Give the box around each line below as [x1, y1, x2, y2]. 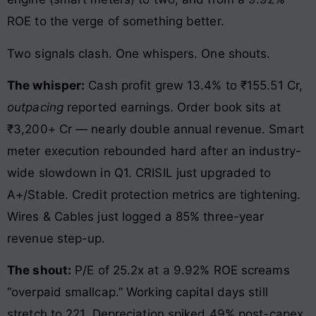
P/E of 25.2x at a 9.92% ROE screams [71, 263, 290, 278]
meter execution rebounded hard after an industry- [7, 144, 301, 159]
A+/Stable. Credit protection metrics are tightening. [7, 188, 301, 202]
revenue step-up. [7, 231, 106, 246]
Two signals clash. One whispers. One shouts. [7, 46, 271, 61]
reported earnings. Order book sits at [63, 100, 281, 115]
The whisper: [7, 78, 85, 93]
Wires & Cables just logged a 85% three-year [7, 209, 265, 224]
